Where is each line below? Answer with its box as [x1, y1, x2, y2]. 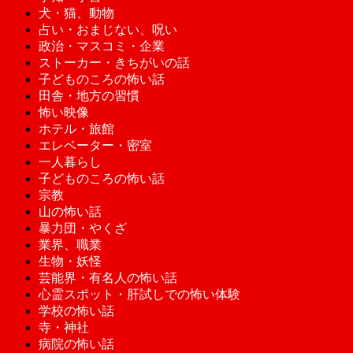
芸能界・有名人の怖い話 [38, 270, 177, 284]
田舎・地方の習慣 [38, 88, 139, 102]
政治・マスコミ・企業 [38, 39, 165, 53]
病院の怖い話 [38, 336, 114, 351]
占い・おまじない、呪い [38, 22, 177, 36]
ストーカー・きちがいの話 [38, 55, 190, 69]
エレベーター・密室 [38, 138, 152, 152]
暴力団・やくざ [38, 221, 127, 235]
